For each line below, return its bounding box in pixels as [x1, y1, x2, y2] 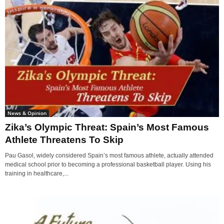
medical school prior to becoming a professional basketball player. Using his [5, 161, 211, 168]
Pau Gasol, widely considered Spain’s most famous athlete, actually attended [5, 152, 213, 159]
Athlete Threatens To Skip [5, 134, 123, 145]
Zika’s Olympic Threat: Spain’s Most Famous [5, 122, 209, 133]
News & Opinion [7, 109, 46, 117]
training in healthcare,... [5, 170, 68, 177]
